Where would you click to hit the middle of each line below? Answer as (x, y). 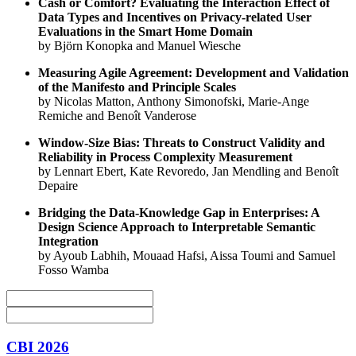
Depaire (58, 185)
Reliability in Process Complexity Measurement (165, 157)
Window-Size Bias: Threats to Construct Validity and (182, 142)
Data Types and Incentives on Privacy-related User (175, 17)
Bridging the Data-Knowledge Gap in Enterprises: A (179, 212)
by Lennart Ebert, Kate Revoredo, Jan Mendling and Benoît (188, 171)
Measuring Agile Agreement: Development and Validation (193, 72)
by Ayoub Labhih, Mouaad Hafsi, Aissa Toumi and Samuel (187, 255)
